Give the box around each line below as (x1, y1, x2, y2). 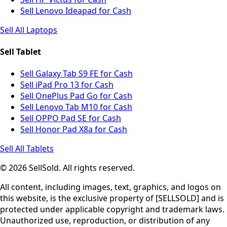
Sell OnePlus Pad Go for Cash (20, 90, 132, 102)
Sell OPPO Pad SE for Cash (20, 112, 121, 124)
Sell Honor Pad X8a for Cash (20, 124, 127, 135)
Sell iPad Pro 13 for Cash (20, 79, 113, 91)
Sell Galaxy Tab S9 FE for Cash (20, 68, 133, 80)
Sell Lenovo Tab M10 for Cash (20, 101, 132, 113)
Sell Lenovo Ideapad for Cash (20, 5, 131, 16)
